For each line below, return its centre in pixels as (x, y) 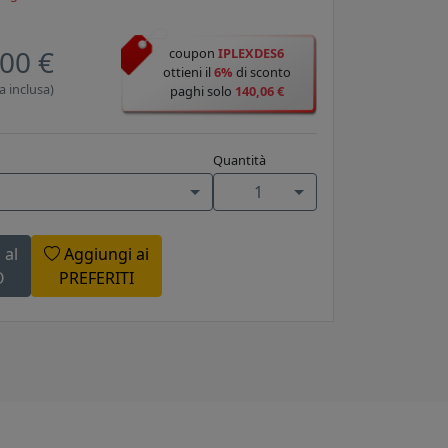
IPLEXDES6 (251, 53)
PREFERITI (96, 278)
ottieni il (188, 72)
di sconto (261, 72)
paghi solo (202, 91)
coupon (194, 53)
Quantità (239, 160)
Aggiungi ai (104, 254)
